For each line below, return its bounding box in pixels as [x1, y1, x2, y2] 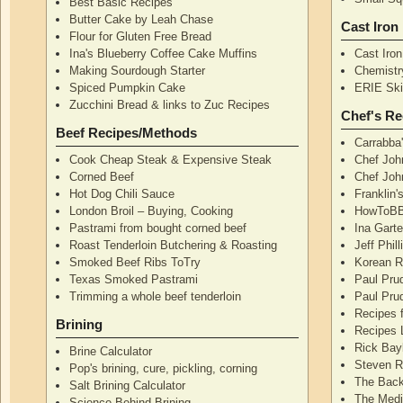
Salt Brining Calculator [69, 378, 186, 392]
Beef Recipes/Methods [55, 124, 197, 140]
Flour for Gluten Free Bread [69, 29, 212, 43]
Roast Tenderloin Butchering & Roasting [69, 237, 278, 252]
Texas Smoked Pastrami [69, 272, 199, 286]
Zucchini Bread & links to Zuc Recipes [69, 97, 271, 112]
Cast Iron [340, 18, 399, 34]
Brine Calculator [69, 344, 153, 358]
